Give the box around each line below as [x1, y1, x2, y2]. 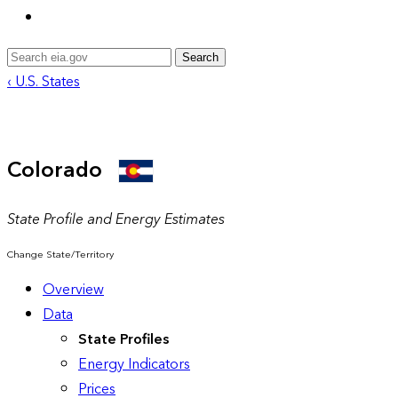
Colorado [7, 151, 118, 189]
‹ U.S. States [7, 68, 80, 94]
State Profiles [78, 326, 169, 352]
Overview [43, 276, 104, 302]
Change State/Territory [7, 245, 114, 263]
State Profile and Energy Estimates [7, 206, 225, 232]
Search [182, 50, 219, 64]
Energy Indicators [78, 351, 190, 377]
